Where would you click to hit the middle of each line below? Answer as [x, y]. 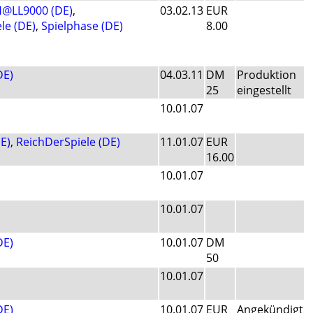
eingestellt [264, 90]
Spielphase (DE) [82, 26]
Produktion [267, 75]
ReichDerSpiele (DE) [68, 142]
